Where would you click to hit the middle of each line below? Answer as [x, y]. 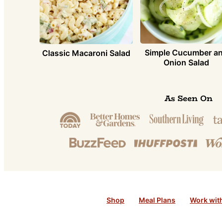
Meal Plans [157, 200]
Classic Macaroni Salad [86, 53]
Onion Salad [187, 63]
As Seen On [188, 98]
